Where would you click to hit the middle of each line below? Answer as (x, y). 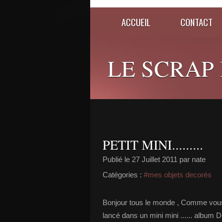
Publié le (117, 159)
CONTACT (196, 22)
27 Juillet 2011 (155, 159)
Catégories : (122, 175)
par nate (192, 159)
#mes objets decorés (178, 175)
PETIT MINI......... (153, 145)
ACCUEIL (136, 22)
